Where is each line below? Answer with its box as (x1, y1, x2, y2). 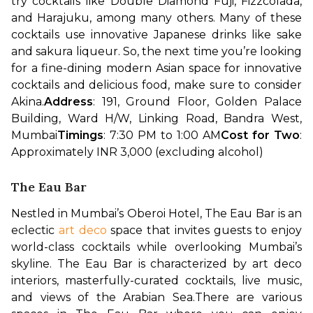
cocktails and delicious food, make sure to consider (11, 78, 302, 92)
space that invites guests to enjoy (106, 223, 302, 237)
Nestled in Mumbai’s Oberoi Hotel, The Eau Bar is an (11, 206, 302, 220)
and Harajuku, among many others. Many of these (11, 10, 302, 24)
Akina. (11, 94, 44, 108)
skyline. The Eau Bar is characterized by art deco (11, 256, 302, 270)
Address (44, 94, 93, 108)
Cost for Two (221, 128, 300, 142)
